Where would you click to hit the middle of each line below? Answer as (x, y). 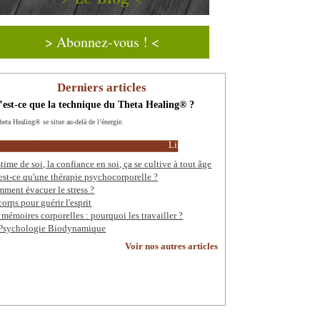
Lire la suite (191, 145)
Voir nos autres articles (171, 246)
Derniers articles (102, 87)
